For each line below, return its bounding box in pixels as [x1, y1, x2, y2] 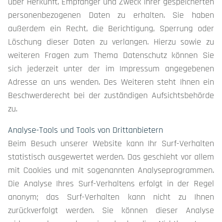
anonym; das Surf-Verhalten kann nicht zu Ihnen [8, 191, 214, 203]
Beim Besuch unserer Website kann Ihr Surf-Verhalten [8, 138, 214, 149]
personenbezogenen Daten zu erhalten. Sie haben [8, 9, 214, 21]
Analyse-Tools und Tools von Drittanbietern [8, 124, 163, 136]
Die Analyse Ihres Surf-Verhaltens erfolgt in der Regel [8, 178, 214, 189]
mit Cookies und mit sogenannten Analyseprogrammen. [8, 165, 214, 176]
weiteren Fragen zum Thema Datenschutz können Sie [8, 50, 214, 61]
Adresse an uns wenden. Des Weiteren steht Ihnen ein [8, 76, 214, 88]
